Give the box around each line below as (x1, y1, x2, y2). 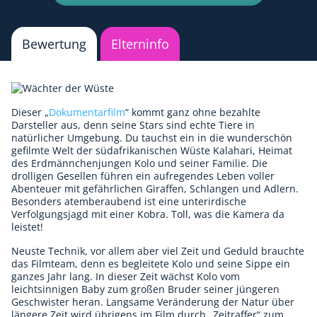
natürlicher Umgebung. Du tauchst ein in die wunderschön (11, 130, 292, 144)
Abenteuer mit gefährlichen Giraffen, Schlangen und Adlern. (11, 181, 299, 195)
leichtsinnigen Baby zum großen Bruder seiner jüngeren (11, 282, 279, 296)
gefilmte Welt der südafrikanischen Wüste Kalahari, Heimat (11, 143, 292, 157)
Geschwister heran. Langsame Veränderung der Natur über (11, 294, 294, 309)
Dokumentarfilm (49, 105, 125, 119)
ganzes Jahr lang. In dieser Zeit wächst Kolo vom (11, 269, 240, 283)
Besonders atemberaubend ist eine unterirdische (11, 194, 246, 208)
